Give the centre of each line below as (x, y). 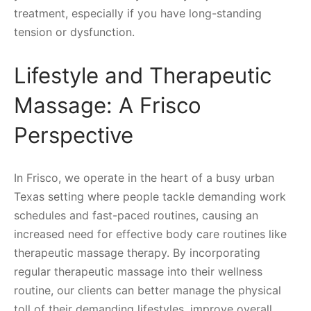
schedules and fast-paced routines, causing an (136, 216)
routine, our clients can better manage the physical (148, 291)
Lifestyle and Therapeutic (143, 76)
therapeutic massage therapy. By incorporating (137, 253)
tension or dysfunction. (74, 32)
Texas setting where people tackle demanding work (150, 197)
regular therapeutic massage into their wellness (138, 272)
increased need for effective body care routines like (150, 234)
